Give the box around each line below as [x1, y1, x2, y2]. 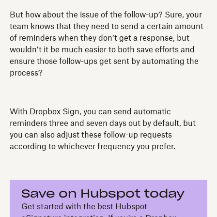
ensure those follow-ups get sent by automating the [10, 57, 199, 65]
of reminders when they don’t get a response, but [10, 34, 189, 42]
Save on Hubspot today [21, 188, 185, 200]
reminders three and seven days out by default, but [10, 119, 196, 127]
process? [10, 69, 43, 77]
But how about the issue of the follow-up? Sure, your [10, 11, 202, 19]
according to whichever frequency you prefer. [10, 142, 175, 151]
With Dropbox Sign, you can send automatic [10, 108, 171, 116]
